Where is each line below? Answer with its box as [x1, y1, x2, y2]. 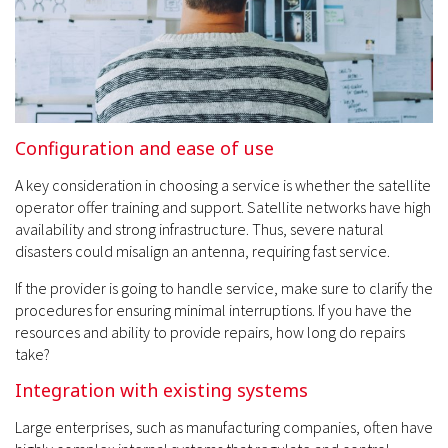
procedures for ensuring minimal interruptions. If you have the [15, 299, 412, 320]
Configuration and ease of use [15, 135, 274, 160]
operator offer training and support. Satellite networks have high [15, 196, 431, 217]
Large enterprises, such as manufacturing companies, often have [15, 416, 433, 437]
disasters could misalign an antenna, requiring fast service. [15, 240, 390, 261]
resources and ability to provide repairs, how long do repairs [15, 321, 405, 342]
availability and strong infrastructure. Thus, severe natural [15, 218, 384, 239]
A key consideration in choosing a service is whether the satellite [15, 174, 431, 195]
